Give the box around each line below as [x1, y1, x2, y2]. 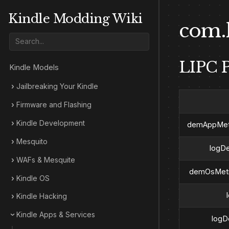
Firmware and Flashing [16, 100, 91, 109]
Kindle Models [9, 62, 59, 72]
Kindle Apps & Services [16, 211, 95, 219]
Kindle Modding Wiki [8, 11, 143, 26]
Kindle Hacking [16, 192, 67, 201]
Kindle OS [16, 174, 50, 182]
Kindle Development [16, 119, 85, 127]
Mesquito [16, 137, 48, 146]
